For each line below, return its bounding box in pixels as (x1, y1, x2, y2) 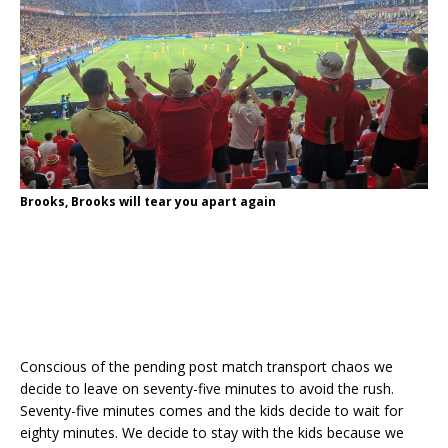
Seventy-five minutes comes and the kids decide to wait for (20, 400, 403, 420)
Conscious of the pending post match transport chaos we (20, 356, 393, 376)
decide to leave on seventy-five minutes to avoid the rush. (20, 378, 394, 398)
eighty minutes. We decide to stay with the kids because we (20, 422, 404, 442)
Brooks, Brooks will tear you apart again (20, 192, 276, 210)
